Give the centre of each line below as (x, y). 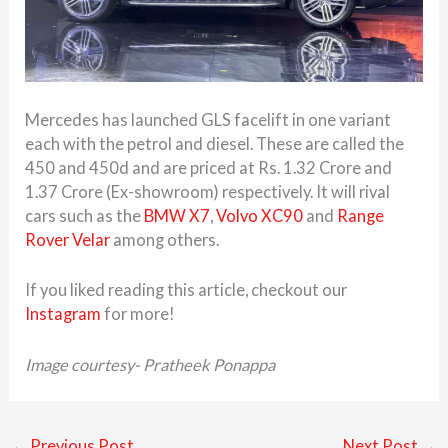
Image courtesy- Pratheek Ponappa (150, 364)
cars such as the (85, 216)
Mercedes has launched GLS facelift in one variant (208, 120)
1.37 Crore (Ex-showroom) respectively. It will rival (208, 192)
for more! (138, 314)
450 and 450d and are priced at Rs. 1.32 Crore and (209, 168)
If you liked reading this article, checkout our (186, 290)
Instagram (63, 314)
